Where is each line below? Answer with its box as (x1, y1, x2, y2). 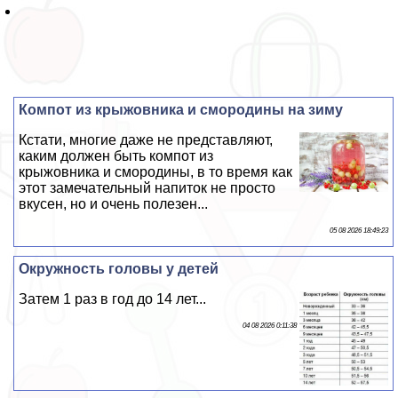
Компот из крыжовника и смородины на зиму (19, 101, 344, 117)
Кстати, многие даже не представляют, (19, 131, 274, 147)
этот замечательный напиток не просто (19, 179, 276, 195)
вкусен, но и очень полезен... (19, 195, 209, 211)
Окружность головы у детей (19, 260, 219, 276)
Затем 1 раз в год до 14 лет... (19, 291, 207, 306)
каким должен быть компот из (19, 147, 214, 163)
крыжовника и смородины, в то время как (19, 163, 293, 179)
